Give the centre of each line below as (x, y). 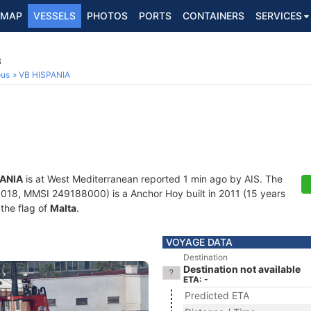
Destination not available (242, 269)
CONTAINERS (213, 16)
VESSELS (54, 16)
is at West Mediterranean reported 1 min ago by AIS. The (153, 179)
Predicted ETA (217, 295)
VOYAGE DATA (199, 242)
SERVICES (279, 16)
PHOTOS (107, 16)
